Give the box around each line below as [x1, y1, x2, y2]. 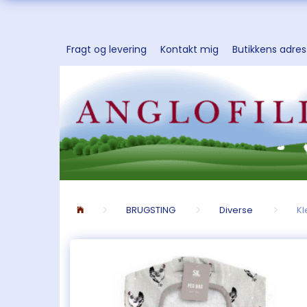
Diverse [219, 204, 253, 217]
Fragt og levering [66, 42, 147, 56]
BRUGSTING [126, 204, 175, 217]
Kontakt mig [160, 42, 219, 56]
